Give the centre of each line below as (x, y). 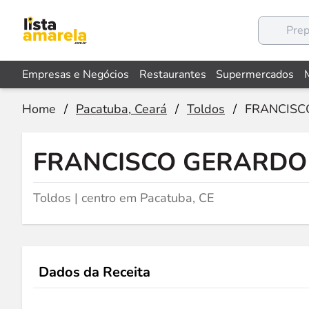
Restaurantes (172, 74)
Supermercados (255, 74)
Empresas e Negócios (76, 74)
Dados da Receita (94, 272)
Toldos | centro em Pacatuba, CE (124, 198)
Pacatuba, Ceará (121, 109)
